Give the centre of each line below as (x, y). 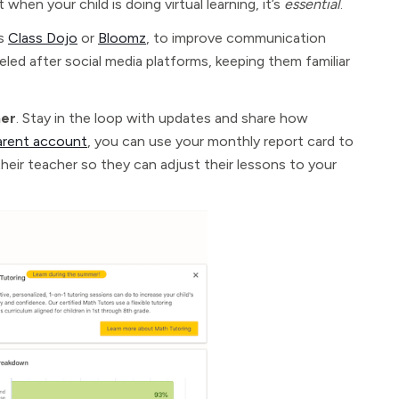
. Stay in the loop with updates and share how (162, 118)
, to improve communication (236, 38)
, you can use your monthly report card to (220, 141)
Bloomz (122, 38)
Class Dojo (43, 38)
